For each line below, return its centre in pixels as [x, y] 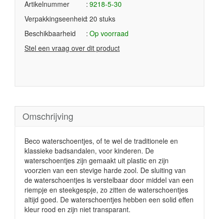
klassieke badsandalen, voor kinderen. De [89, 151]
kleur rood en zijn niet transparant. [77, 209]
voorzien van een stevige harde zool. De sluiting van [105, 170]
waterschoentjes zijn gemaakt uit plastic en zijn [97, 160]
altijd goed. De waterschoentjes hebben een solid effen [109, 199]
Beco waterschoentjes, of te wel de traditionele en [101, 141]
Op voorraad [109, 33]
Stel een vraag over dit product [72, 48]
